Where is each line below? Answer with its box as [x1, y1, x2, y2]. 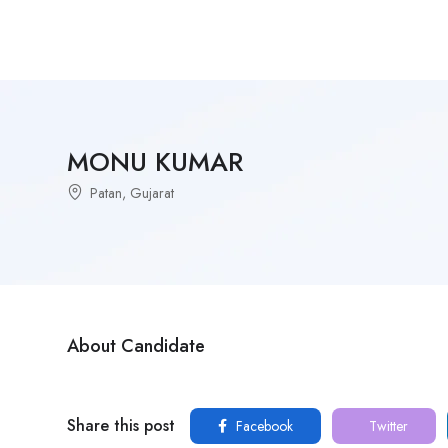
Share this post [67, 414, 175, 437]
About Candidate [67, 333, 205, 359]
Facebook [232, 416, 293, 436]
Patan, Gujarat [90, 183, 174, 203]
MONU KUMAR [67, 143, 243, 181]
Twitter [365, 416, 408, 436]
